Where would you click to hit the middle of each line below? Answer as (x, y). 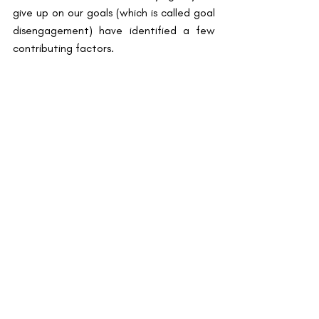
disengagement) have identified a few (114, 30)
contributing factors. (63, 48)
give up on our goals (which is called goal (114, 12)
